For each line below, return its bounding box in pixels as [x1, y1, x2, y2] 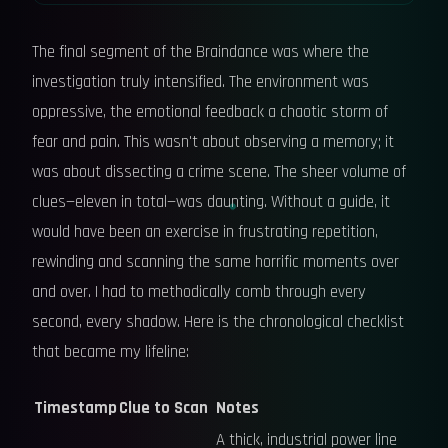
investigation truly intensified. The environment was [32, 71, 369, 93]
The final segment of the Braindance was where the [32, 41, 369, 63]
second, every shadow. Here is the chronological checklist [32, 311, 404, 333]
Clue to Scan [119, 397, 208, 419]
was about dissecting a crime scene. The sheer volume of [32, 161, 406, 183]
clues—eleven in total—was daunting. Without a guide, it [32, 191, 390, 213]
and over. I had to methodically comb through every [32, 281, 366, 303]
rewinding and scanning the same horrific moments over [32, 251, 399, 273]
